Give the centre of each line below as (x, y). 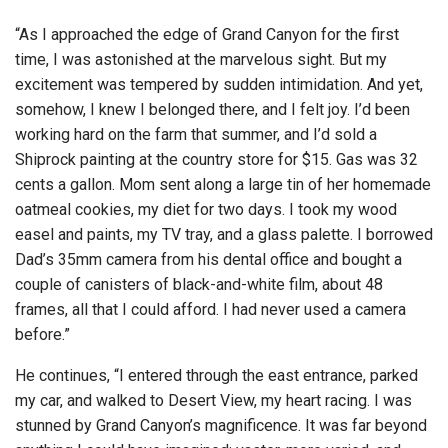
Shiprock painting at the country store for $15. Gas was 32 (216, 160)
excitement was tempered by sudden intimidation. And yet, (219, 85)
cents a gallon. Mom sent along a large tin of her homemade (223, 185)
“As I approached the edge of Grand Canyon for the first (207, 35)
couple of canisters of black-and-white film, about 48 (199, 285)
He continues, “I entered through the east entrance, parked (216, 376)
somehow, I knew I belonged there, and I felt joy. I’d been (212, 110)
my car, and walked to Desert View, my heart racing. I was (213, 401)
